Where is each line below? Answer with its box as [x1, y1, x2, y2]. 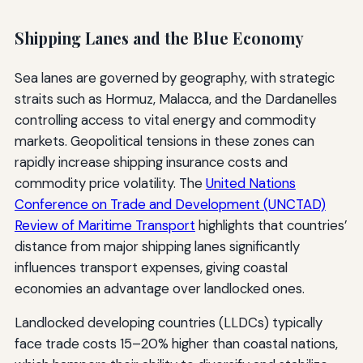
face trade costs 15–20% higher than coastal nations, [14, 334, 338, 352]
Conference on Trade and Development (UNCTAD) [14, 194, 326, 213]
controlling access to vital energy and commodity [14, 110, 316, 129]
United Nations [205, 173, 296, 192]
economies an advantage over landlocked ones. [14, 279, 305, 297]
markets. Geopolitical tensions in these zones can [14, 131, 314, 150]
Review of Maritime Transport [14, 216, 195, 234]
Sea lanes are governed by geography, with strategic [14, 68, 335, 87]
